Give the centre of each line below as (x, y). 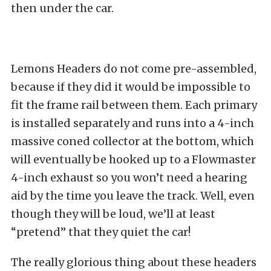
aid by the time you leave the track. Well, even (133, 195)
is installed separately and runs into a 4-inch (132, 123)
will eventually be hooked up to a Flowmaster (133, 159)
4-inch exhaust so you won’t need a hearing (129, 177)
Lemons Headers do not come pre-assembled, (134, 68)
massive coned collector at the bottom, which (132, 141)
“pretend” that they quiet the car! (101, 232)
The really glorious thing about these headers (134, 262)
